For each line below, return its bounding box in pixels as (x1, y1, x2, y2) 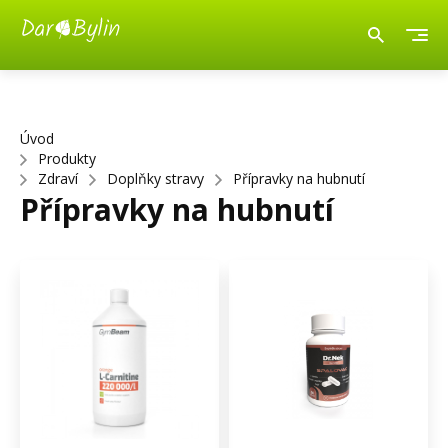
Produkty (38, 149, 96, 168)
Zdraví (38, 169, 78, 188)
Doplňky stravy (107, 169, 204, 188)
